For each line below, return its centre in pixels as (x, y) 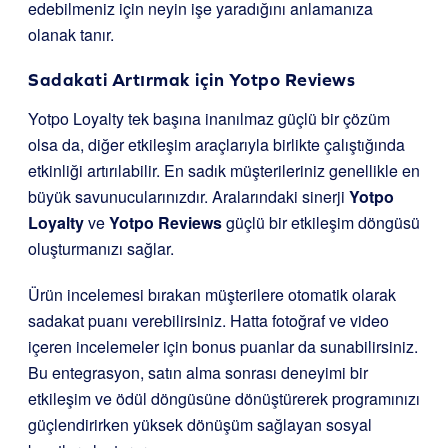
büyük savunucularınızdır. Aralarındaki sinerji (188, 197)
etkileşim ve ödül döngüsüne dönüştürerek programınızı (224, 399)
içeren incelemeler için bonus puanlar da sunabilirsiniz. (223, 347)
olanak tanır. (71, 35)
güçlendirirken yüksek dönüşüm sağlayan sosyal (200, 425)
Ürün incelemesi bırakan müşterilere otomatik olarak (212, 295)
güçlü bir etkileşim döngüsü (321, 223)
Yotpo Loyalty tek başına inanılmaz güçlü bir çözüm (209, 119)
